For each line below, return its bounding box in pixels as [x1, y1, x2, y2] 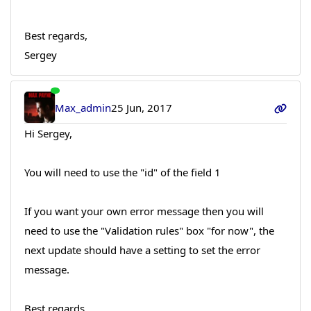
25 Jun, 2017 [111, 100, 173, 115]
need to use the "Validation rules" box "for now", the [24, 223, 274, 237]
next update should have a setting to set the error [24, 242, 260, 257]
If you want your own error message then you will [24, 203, 264, 218]
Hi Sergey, [24, 126, 72, 140]
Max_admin [55, 100, 112, 115]
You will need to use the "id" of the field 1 [24, 165, 221, 179]
